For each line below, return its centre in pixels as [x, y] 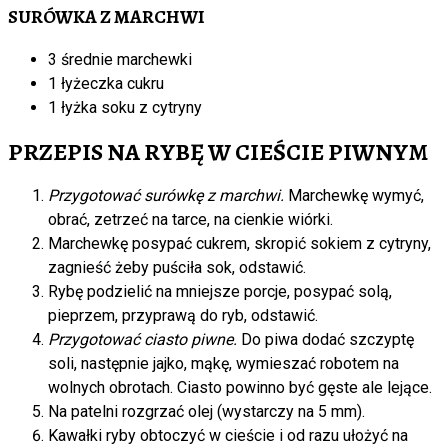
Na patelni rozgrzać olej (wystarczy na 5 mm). [206, 411]
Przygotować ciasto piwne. [142, 339]
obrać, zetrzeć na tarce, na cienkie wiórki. [190, 219]
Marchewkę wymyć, [354, 195]
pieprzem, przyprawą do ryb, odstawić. [183, 315]
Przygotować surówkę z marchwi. [166, 195]
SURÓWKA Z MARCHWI [106, 17]
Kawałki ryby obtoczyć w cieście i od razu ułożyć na [228, 435]
